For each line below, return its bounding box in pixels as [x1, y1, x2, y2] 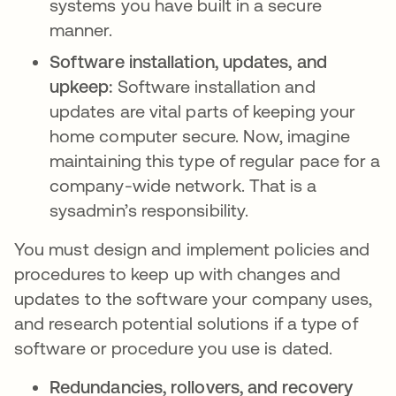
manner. [49, 19, 122, 40]
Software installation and [112, 76, 316, 96]
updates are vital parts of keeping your [49, 101, 356, 121]
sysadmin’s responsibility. [49, 200, 249, 220]
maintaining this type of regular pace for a [49, 150, 381, 171]
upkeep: [49, 76, 113, 96]
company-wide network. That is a [49, 175, 317, 195]
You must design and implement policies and [14, 239, 370, 259]
